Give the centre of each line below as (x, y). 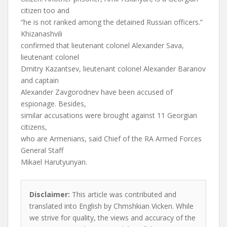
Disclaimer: (50, 194)
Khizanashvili (42, 34)
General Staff (42, 150)
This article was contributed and (123, 194)
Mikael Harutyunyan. (54, 162)
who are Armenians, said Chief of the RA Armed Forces (111, 139)
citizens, (34, 127)
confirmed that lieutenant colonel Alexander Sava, (102, 45)
